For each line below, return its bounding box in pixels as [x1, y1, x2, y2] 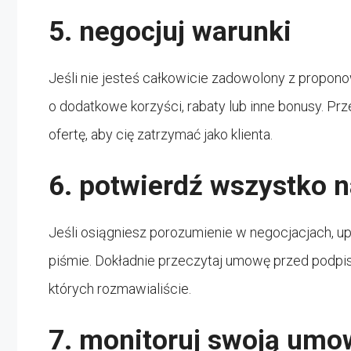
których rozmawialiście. [49, 280, 191, 297]
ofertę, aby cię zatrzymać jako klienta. [49, 125, 273, 143]
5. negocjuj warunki [49, 15, 291, 48]
